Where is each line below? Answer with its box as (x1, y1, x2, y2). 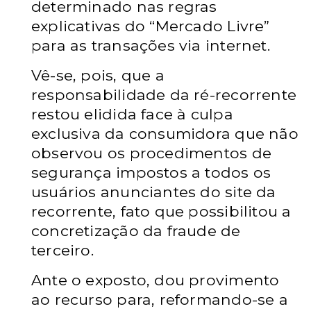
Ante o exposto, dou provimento (31, 271, 280, 289)
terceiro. (31, 241, 94, 259)
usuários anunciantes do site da (31, 183, 276, 201)
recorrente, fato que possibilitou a (31, 202, 292, 220)
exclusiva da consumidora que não (31, 124, 299, 142)
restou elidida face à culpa (31, 105, 233, 123)
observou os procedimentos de (31, 144, 271, 162)
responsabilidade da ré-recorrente (31, 85, 297, 103)
